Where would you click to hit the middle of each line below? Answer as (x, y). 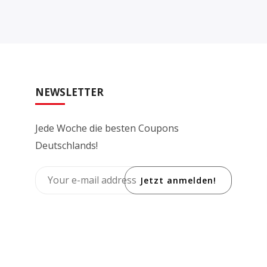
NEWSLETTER (69, 92)
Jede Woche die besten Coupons (107, 128)
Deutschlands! (66, 146)
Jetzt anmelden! (178, 181)
